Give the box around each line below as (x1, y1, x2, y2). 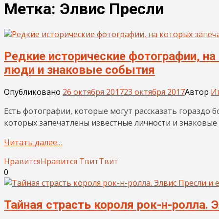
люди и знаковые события (4, 63, 155, 77)
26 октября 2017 (63, 86, 124, 97)
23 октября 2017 (124, 86, 185, 97)
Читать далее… (4, 136, 63, 148)
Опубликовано (4, 86, 63, 97)
